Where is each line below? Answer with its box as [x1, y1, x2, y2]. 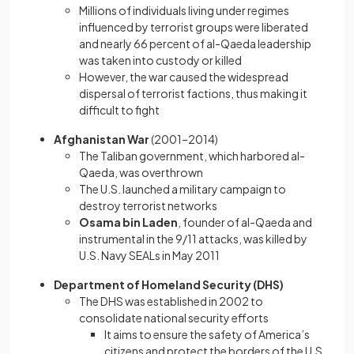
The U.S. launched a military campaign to [79, 182, 286, 196]
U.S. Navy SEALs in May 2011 [79, 248, 220, 262]
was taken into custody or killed [79, 53, 242, 67]
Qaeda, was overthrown [79, 165, 203, 179]
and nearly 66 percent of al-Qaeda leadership [79, 36, 311, 51]
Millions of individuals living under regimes [79, 3, 289, 17]
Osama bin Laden [79, 215, 178, 229]
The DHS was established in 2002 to [79, 294, 263, 308]
